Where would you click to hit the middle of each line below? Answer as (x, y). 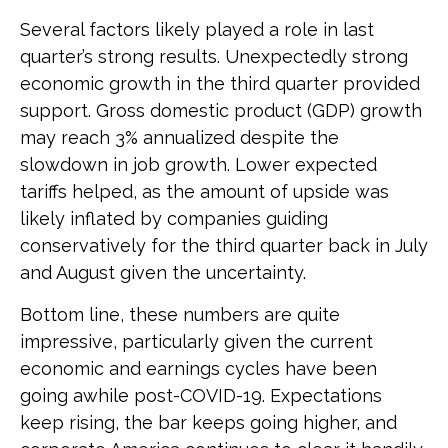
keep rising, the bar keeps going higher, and (208, 422)
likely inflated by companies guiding (174, 218)
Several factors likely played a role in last (197, 29)
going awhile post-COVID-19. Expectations (201, 395)
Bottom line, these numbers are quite (180, 314)
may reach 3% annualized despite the (179, 137)
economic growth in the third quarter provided (220, 83)
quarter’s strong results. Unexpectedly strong (214, 56)
